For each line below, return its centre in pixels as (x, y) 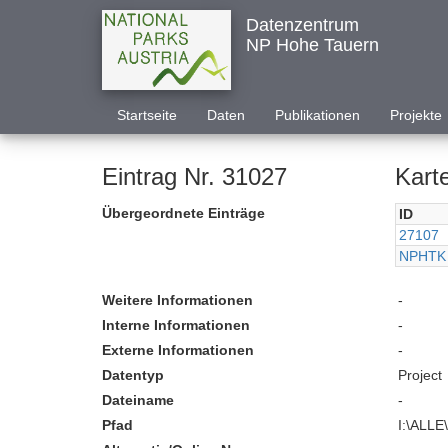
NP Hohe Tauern (312, 45)
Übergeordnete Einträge (183, 213)
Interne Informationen (176, 325)
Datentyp (133, 375)
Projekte (416, 115)
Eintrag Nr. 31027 (194, 176)
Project (420, 375)
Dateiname (138, 400)
